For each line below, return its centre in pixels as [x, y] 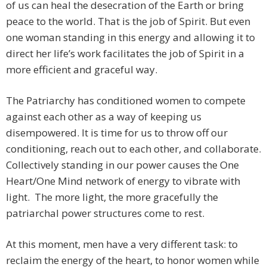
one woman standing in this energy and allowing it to [131, 38]
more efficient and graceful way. [82, 70]
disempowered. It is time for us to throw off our [117, 133]
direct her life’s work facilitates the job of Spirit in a [125, 54]
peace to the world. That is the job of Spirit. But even [128, 21]
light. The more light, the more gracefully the [112, 197]
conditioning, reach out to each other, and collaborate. [133, 149]
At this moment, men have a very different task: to [122, 244]
